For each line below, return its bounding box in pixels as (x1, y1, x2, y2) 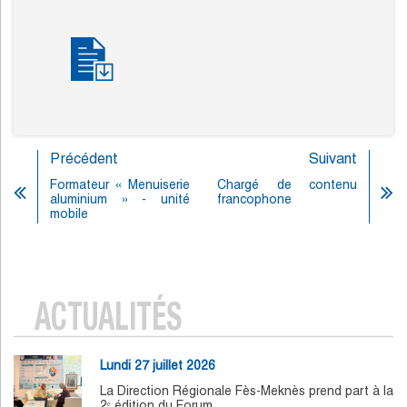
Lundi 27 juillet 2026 (100, 358, 215, 373)
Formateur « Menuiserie (50, 177, 190, 193)
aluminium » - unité (50, 192, 190, 207)
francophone (217, 192, 292, 207)
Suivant (309, 150, 357, 168)
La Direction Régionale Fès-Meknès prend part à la (100, 383, 393, 399)
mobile (50, 206, 88, 222)
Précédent (50, 150, 118, 168)
